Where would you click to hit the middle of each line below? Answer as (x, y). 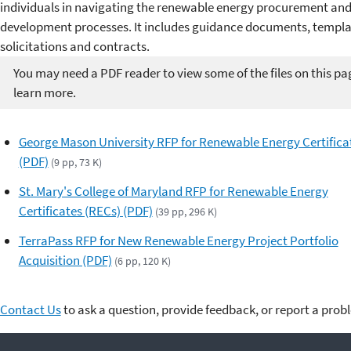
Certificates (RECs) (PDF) (85, 210)
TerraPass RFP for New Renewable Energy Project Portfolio (178, 240)
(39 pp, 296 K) (186, 211)
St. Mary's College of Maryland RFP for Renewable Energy (173, 191)
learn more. (44, 92)
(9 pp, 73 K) (76, 163)
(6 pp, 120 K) (142, 261)
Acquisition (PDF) (65, 260)
